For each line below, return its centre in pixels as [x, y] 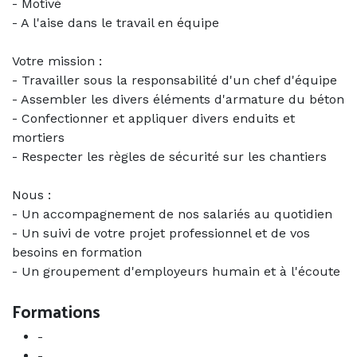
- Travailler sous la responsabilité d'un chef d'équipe [175, 80]
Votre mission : [57, 61]
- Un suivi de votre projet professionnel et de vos [161, 233]
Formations [56, 311]
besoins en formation [77, 253]
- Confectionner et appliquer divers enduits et [153, 119]
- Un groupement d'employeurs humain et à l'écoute [176, 272]
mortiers [38, 138]
